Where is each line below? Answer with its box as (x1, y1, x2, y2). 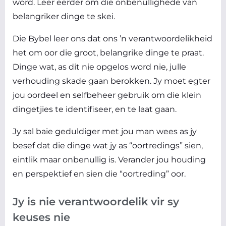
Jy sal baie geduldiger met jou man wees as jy (13, 127, 197, 137)
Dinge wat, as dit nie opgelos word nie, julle (13, 62, 186, 72)
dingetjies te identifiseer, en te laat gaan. (13, 104, 177, 115)
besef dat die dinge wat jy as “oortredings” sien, (13, 141, 203, 151)
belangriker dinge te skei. (13, 12, 115, 22)
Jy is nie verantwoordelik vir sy (13, 195, 179, 208)
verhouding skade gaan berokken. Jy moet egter (13, 76, 210, 86)
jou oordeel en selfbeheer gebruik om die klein (13, 90, 201, 100)
